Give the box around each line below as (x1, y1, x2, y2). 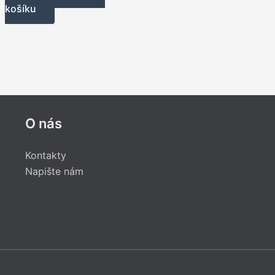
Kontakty (25, 149, 66, 161)
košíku (5, 2, 36, 15)
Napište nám (25, 165, 83, 177)
